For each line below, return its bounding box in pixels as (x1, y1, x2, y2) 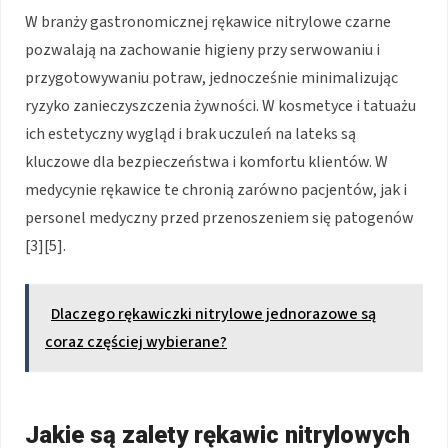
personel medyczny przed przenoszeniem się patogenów (25, 206, 414, 229)
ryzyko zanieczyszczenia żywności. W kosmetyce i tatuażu (25, 94, 416, 117)
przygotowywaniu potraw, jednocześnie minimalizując (25, 66, 398, 89)
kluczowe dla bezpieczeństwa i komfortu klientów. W (25, 150, 388, 173)
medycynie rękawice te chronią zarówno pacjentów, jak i (25, 178, 407, 201)
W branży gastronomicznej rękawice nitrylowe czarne (25, 10, 391, 33)
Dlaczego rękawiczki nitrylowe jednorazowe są (51, 302, 376, 325)
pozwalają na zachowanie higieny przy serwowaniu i (25, 38, 380, 61)
